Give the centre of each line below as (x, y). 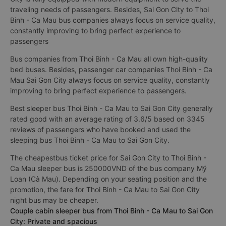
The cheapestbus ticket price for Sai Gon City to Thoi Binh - (108, 158)
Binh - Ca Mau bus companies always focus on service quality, (113, 20)
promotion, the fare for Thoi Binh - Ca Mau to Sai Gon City (105, 189)
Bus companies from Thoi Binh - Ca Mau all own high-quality (109, 59)
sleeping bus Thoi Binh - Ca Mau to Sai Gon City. (90, 140)
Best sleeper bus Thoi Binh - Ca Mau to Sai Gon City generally (111, 108)
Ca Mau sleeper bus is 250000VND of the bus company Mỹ (108, 168)
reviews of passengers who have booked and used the (100, 129)
